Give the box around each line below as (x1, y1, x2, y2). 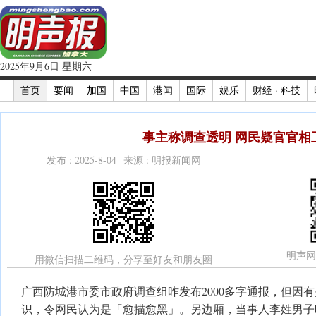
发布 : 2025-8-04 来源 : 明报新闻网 (46, 153, 201, 166)
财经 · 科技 (253, 83, 300, 97)
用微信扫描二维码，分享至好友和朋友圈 (35, 253, 212, 266)
